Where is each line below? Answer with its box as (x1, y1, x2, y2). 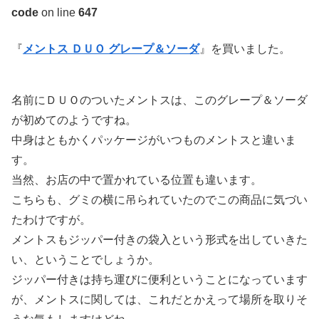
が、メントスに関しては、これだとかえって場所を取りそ (11, 293, 308, 306)
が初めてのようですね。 (11, 114, 137, 127)
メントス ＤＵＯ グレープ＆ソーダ (23, 42, 199, 55)
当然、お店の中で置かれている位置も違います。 (11, 174, 262, 187)
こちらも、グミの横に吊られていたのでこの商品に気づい (11, 194, 308, 206)
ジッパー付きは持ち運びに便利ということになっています (11, 273, 308, 286)
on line (38, 6, 78, 19)
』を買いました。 (199, 42, 291, 55)
